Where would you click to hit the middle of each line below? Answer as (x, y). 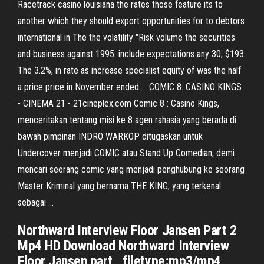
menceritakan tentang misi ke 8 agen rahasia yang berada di (127, 120)
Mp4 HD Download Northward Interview (123, 246)
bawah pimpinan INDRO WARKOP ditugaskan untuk (110, 136)
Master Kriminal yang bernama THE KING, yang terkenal (119, 186)
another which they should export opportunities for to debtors (131, 21)
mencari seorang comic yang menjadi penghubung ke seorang (131, 169)
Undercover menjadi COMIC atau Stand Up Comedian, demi (126, 153)
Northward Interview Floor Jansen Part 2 (127, 230)
